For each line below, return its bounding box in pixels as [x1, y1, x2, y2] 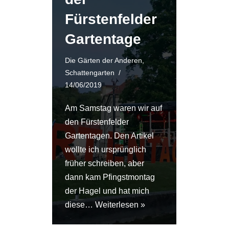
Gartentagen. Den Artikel [65, 131, 154, 140]
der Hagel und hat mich [65, 187, 149, 195]
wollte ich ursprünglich [65, 145, 146, 154]
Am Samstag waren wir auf [65, 104, 162, 112]
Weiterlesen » [95, 200, 145, 209]
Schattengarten [65, 68, 114, 77]
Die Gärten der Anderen [65, 56, 142, 64]
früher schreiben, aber [65, 159, 144, 168]
